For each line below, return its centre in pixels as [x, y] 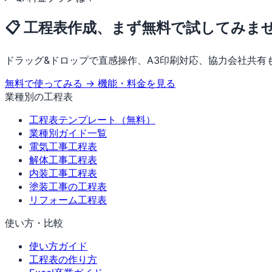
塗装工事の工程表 [68, 186]
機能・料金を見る [137, 83]
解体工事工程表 [63, 159]
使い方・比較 [34, 223]
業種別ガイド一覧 [68, 133]
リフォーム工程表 [68, 199]
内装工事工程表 [63, 173]
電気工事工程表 [63, 146]
